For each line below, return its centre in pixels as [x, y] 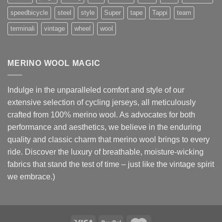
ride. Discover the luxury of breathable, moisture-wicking [106, 152]
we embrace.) [31, 177]
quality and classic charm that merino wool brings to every [109, 140]
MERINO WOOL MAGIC [54, 63]
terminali [23, 28]
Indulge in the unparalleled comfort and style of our [96, 90]
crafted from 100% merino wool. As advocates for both [101, 115]
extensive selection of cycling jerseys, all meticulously [102, 103]
